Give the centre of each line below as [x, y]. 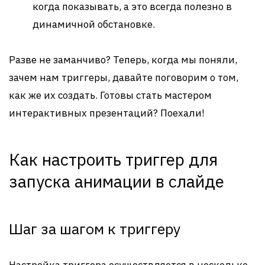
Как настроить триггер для [113, 159]
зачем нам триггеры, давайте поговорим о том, [124, 77]
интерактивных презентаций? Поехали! [107, 113]
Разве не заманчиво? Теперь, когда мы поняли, [123, 60]
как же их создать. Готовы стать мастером [110, 95]
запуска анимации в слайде [117, 181]
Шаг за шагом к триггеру [95, 229]
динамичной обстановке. [94, 24]
